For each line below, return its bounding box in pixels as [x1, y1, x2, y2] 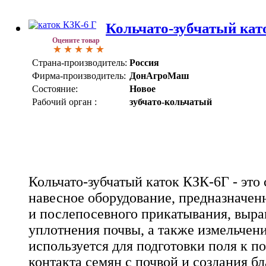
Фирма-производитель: [32, 70, 126, 81]
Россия [129, 57, 159, 68]
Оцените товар [52, 36, 100, 45]
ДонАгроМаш [129, 70, 189, 81]
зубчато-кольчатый [129, 96, 212, 107]
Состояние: [32, 83, 78, 94]
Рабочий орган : [32, 96, 97, 107]
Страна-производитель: [32, 57, 127, 68]
